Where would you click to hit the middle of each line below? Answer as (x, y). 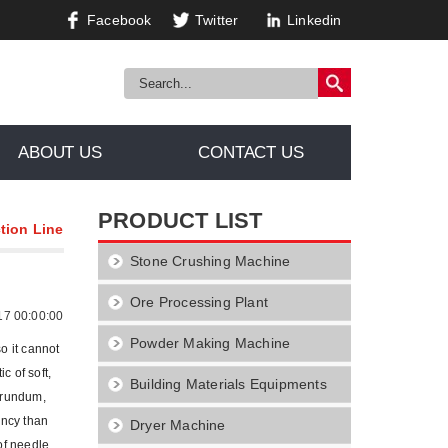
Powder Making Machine (210, 343)
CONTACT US (251, 152)
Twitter (217, 20)
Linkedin (314, 20)
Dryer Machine (178, 425)
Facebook (119, 20)
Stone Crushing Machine (210, 261)
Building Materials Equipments (228, 384)
